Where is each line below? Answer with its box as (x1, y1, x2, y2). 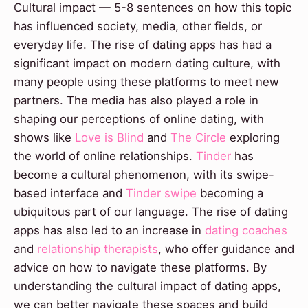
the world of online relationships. (14, 149, 196, 164)
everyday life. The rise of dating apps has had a (14, 38, 272, 52)
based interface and (14, 186, 126, 201)
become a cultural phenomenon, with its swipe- (14, 168, 274, 182)
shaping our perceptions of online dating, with (14, 112, 264, 126)
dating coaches (205, 223, 287, 238)
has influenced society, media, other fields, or (14, 19, 262, 34)
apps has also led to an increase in (14, 223, 205, 238)
